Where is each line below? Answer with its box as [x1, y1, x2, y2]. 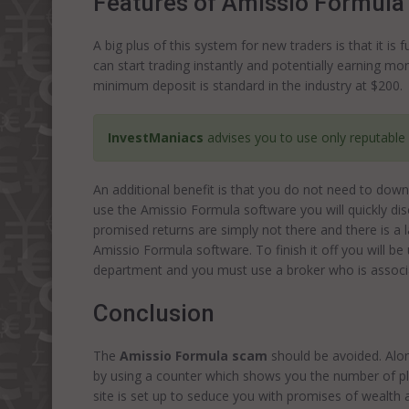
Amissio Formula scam [120, 347, 267, 364]
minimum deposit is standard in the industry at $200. [93, 77, 403, 94]
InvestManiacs [108, 129, 204, 146]
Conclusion [93, 299, 215, 327]
